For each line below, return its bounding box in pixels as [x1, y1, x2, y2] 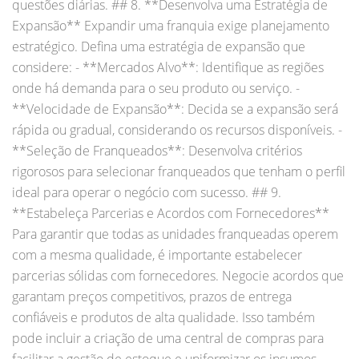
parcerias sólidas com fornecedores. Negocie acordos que [12, 266, 344, 284]
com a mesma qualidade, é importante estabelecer [12, 245, 302, 264]
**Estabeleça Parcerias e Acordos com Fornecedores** [12, 204, 329, 222]
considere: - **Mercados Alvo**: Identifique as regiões [12, 58, 324, 76]
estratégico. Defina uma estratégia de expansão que [12, 37, 305, 55]
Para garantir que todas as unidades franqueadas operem [12, 224, 338, 243]
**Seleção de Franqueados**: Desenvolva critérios [12, 141, 302, 159]
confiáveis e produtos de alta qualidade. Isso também [12, 308, 315, 326]
